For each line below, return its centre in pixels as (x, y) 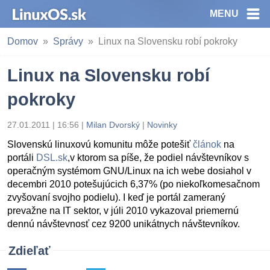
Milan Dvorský (113, 125)
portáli (22, 158)
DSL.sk (52, 158)
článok (207, 144)
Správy (68, 41)
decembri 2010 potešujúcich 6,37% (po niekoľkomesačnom (133, 184)
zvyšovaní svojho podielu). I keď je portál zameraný (116, 197)
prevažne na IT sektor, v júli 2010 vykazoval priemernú (123, 211)
